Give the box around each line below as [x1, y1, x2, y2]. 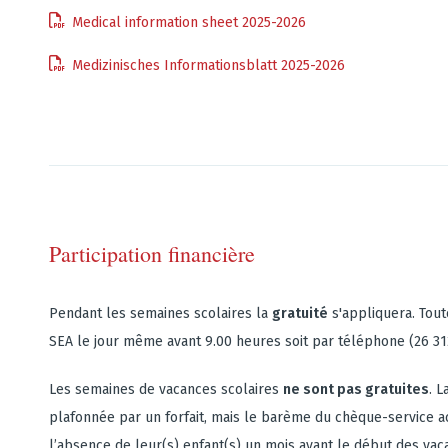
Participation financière [49, 239, 255, 268]
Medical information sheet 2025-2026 [72, 14, 306, 31]
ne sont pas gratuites [283, 381, 429, 398]
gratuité [272, 305, 328, 322]
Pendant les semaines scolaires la [49, 305, 272, 322]
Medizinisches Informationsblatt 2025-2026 [72, 57, 345, 74]
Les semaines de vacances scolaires [49, 381, 283, 398]
